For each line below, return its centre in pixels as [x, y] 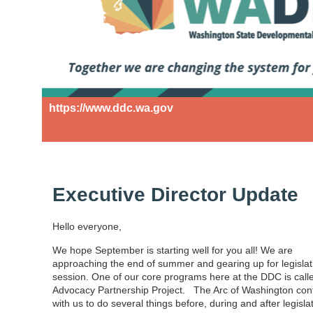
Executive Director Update [175, 195]
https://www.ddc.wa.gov [111, 108]
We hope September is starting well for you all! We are [173, 250]
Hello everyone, [87, 226]
